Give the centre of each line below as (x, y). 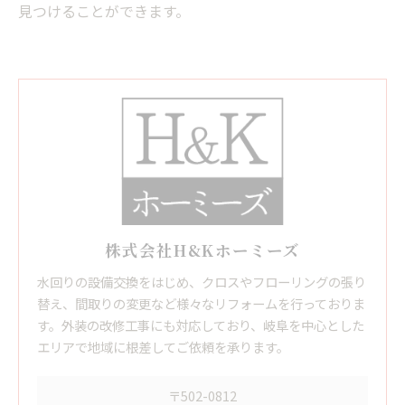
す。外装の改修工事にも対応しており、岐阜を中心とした (201, 325)
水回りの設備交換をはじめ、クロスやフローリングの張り (202, 281)
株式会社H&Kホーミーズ (202, 250)
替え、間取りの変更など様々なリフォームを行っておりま (201, 303)
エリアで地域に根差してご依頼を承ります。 (163, 346)
